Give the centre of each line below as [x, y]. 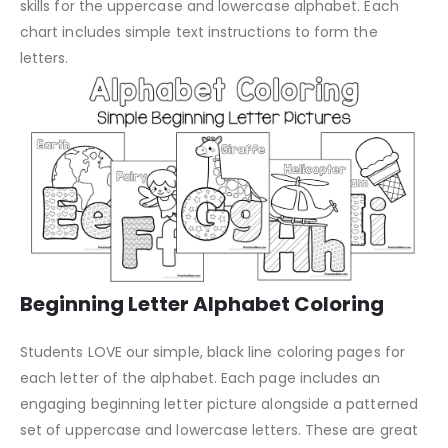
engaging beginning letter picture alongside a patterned [219, 404]
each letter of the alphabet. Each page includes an [200, 378]
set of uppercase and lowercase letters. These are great [219, 430]
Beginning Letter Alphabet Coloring [202, 304]
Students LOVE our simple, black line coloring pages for [212, 352]
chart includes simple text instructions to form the [199, 32]
